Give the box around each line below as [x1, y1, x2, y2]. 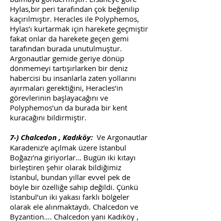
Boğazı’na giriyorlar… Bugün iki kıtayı [10, 152, 136, 162]
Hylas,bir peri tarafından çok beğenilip [10, 4, 139, 14]
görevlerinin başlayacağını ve [10, 93, 108, 103]
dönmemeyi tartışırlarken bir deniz [10, 63, 128, 73]
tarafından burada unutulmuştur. [10, 43, 122, 53]
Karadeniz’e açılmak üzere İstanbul [10, 143, 126, 152]
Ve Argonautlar [95, 132, 147, 142]
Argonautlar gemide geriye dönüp [10, 53, 124, 63]
